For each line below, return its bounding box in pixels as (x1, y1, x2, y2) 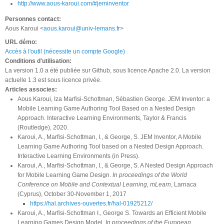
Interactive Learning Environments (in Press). (17, 152, 139, 159)
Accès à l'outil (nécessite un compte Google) (5, 47, 125, 55)
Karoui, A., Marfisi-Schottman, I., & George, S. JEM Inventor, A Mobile (17, 133, 201, 140)
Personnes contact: (5, 15, 62, 22)
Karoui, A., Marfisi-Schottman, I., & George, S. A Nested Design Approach (17, 161, 213, 169)
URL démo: (5, 38, 38, 45)
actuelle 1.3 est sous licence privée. (5, 76, 101, 83)
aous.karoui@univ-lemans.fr (43, 24, 120, 32)
